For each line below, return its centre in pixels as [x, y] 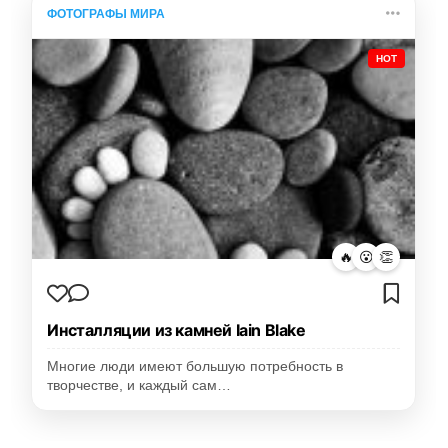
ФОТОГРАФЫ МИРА [106, 14]
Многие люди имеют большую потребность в [195, 367]
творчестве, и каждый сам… [139, 386]
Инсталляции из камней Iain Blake [176, 330]
